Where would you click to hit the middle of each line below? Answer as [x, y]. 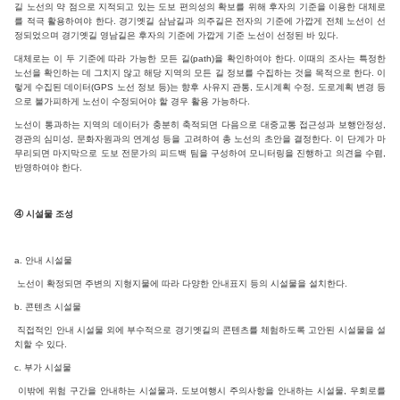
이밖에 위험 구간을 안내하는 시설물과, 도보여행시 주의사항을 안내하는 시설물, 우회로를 [200, 390]
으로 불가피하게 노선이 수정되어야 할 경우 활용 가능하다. [132, 101]
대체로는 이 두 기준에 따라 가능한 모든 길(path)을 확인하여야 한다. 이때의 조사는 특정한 [200, 58]
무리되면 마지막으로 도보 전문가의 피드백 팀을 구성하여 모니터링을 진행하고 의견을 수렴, [200, 153]
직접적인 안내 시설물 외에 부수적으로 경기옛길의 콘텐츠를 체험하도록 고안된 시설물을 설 [200, 329]
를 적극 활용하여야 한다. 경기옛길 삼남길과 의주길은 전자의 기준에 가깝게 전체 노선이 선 [200, 21]
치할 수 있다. [41, 344]
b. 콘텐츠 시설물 [48, 306]
